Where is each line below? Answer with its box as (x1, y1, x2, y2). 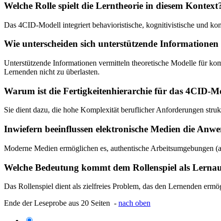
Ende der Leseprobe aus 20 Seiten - (4, 199, 118, 208)
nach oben (118, 199, 150, 208)
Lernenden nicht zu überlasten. (4, 68, 100, 76)
